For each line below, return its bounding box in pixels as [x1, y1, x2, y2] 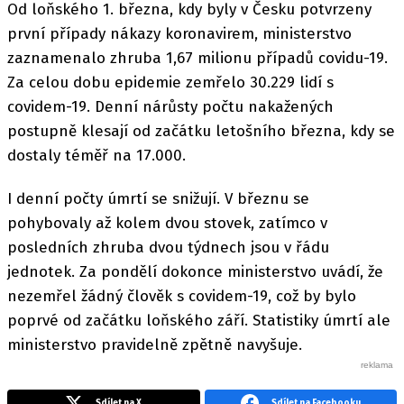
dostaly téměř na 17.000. [7, 145, 186, 165]
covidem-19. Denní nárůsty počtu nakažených [7, 96, 334, 116]
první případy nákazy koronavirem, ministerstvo [7, 23, 352, 43]
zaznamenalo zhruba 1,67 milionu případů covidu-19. [7, 48, 388, 68]
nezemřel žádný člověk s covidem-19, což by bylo [7, 287, 356, 306]
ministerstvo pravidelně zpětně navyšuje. [7, 335, 302, 354]
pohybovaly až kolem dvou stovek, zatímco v [7, 214, 327, 233]
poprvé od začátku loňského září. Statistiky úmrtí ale [7, 311, 390, 330]
